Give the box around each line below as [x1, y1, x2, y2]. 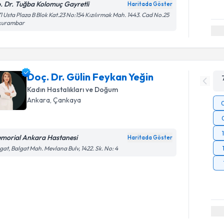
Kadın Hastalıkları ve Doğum [27, 85, 118, 94]
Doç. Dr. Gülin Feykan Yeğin [27, 70, 154, 83]
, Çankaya [50, 95, 81, 104]
